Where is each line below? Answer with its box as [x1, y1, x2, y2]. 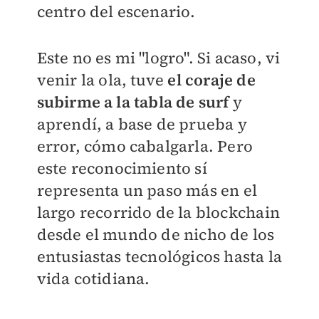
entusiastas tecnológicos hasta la [36, 246, 283, 268]
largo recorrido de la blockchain [36, 202, 280, 224]
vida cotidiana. [36, 268, 150, 290]
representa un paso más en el [36, 179, 258, 202]
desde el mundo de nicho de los [36, 224, 275, 246]
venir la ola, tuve [36, 69, 168, 91]
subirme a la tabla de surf [36, 91, 229, 113]
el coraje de [167, 69, 256, 91]
